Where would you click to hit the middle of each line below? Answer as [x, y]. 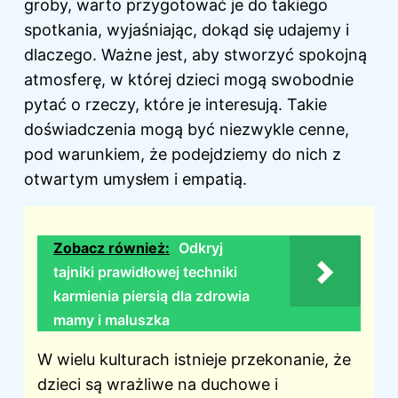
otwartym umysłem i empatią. [135, 179]
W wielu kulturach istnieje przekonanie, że [194, 360]
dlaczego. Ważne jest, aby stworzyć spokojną [195, 55]
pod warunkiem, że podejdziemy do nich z [183, 155]
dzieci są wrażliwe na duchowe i [158, 385]
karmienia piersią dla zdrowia [151, 296]
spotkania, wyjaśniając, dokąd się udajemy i [187, 30]
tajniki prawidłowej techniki [145, 272]
